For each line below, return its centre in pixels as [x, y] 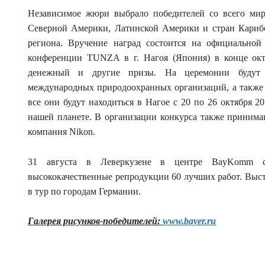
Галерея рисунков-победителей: [95, 221]
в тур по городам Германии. [84, 191]
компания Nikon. [62, 132]
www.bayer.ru [189, 221]
